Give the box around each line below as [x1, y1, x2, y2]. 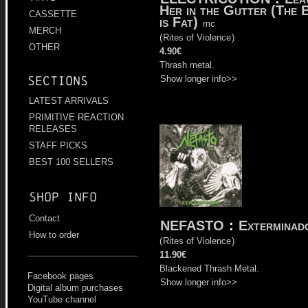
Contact [29, 213, 60, 224]
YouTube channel [27, 294, 96, 305]
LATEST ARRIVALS [29, 96, 109, 107]
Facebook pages [27, 271, 93, 282]
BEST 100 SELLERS [29, 157, 113, 168]
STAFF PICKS [29, 140, 87, 151]
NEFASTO [160, 218, 224, 233]
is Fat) [159, 14, 198, 30]
